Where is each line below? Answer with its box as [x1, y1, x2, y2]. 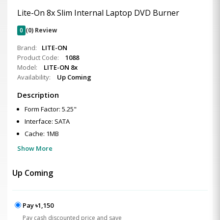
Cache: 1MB [25, 129, 59, 138]
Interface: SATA [25, 117, 70, 126]
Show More [17, 144, 53, 153]
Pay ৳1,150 [23, 201, 54, 210]
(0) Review [26, 26, 57, 34]
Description [17, 90, 59, 100]
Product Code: [17, 53, 60, 62]
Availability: [17, 73, 52, 82]
